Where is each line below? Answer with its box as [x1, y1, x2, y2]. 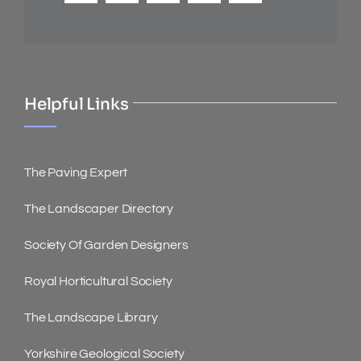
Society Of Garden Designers [23, 239, 189, 252]
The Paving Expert [23, 166, 128, 180]
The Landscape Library [23, 311, 158, 325]
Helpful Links [23, 94, 129, 115]
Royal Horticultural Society [23, 275, 172, 288]
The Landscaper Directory [23, 202, 174, 216]
